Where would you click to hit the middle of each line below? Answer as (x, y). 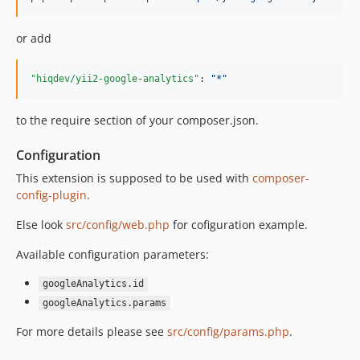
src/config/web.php (118, 224)
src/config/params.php (228, 332)
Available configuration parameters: (112, 254)
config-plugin (51, 194)
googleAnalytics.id (93, 284)
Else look (41, 224)
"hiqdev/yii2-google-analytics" (115, 78)
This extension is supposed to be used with (134, 178)
